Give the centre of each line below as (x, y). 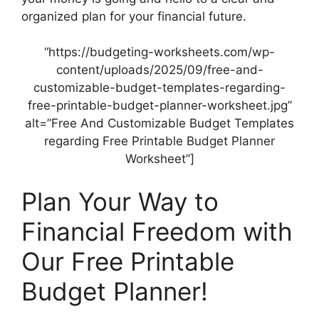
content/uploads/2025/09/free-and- (159, 70)
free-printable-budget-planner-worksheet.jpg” (159, 106)
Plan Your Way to (120, 201)
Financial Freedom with (157, 231)
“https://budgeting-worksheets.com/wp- (159, 52)
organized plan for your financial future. (134, 16)
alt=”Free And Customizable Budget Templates (159, 124)
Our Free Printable (128, 261)
